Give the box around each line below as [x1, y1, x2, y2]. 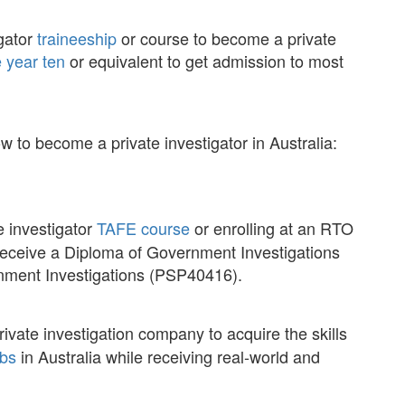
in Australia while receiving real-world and [16, 344, 320, 368]
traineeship [37, 26, 117, 50]
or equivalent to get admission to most [65, 49, 344, 72]
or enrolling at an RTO [190, 216, 353, 240]
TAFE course [97, 216, 190, 240]
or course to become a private [117, 26, 336, 50]
